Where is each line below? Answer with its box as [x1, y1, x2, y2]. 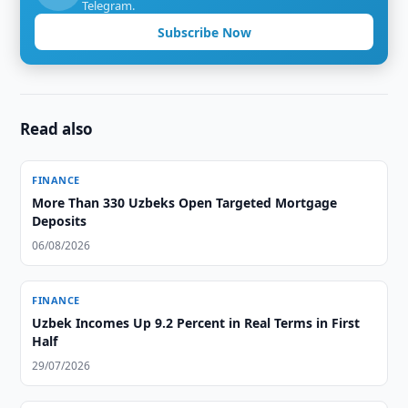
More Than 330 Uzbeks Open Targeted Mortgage [32, 194, 338, 211]
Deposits [32, 212, 87, 229]
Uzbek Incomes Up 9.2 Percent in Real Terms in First [32, 314, 361, 331]
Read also [20, 118, 94, 139]
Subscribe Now [157, 23, 251, 41]
